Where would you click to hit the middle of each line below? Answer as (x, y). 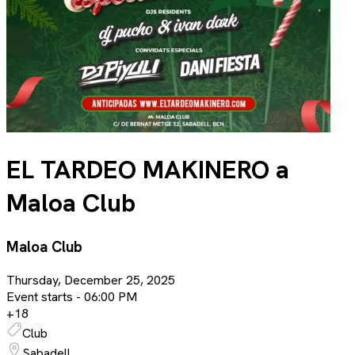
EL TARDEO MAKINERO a (148, 170)
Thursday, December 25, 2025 (91, 280)
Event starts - (45, 296)
